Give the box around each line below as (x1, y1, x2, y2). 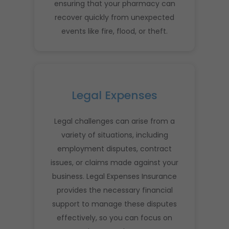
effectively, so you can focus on (57, 212, 172, 223)
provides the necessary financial (56, 185, 173, 195)
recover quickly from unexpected (55, 12, 174, 22)
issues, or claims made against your (51, 157, 178, 168)
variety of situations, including (61, 129, 168, 140)
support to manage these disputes (52, 198, 177, 209)
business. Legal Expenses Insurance (52, 171, 177, 181)
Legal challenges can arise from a (54, 116, 175, 126)
